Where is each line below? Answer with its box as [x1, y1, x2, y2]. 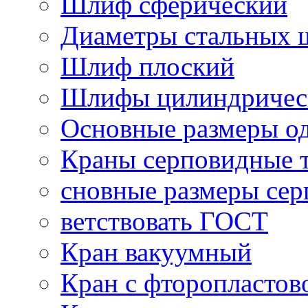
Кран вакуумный [60, 237, 252, 267]
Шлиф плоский [60, 52, 234, 82]
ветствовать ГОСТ [60, 206, 268, 236]
